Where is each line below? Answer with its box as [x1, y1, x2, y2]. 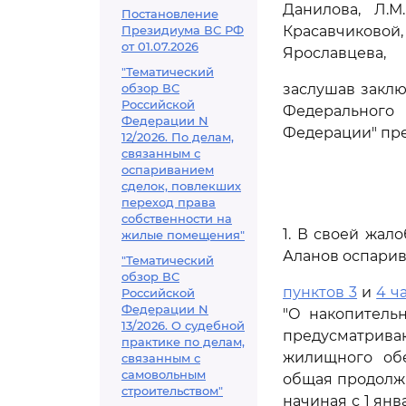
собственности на [121, 211, 232, 226]
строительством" [121, 383, 223, 398]
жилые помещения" [121, 227, 245, 242]
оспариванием [121, 162, 214, 177]
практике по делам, [121, 334, 245, 349]
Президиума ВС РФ [121, 23, 244, 37]
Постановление [121, 6, 218, 21]
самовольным [121, 367, 206, 382]
